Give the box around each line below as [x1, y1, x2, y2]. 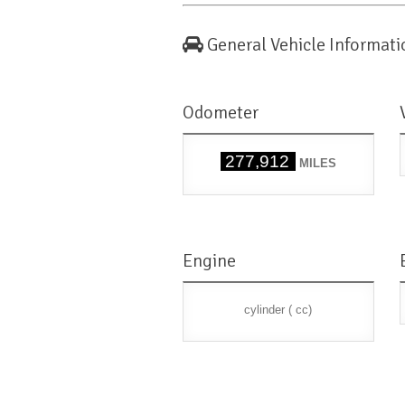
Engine [183, 250, 236, 273]
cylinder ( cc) [244, 303, 313, 317]
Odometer [183, 101, 259, 125]
